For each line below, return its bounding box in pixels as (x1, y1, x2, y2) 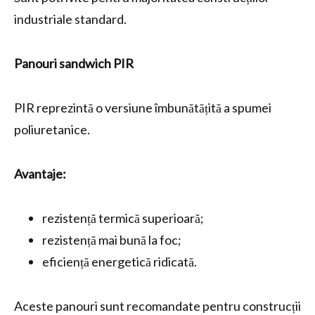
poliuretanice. (14, 122, 90, 137)
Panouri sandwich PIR (14, 56, 134, 71)
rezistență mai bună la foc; (42, 232, 181, 247)
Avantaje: (14, 166, 66, 181)
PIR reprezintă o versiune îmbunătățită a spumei (14, 100, 271, 115)
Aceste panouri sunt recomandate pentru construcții (14, 298, 301, 314)
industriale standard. (14, 11, 127, 27)
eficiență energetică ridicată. (42, 254, 197, 269)
